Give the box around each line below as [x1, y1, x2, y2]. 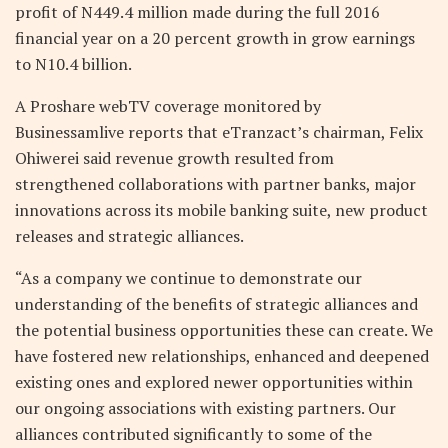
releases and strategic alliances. [15, 224, 244, 247]
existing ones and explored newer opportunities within [15, 370, 413, 393]
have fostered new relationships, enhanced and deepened [15, 344, 429, 367]
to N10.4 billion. [15, 52, 132, 75]
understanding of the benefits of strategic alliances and [15, 292, 418, 315]
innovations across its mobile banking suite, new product [15, 198, 428, 221]
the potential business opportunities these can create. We [15, 318, 433, 341]
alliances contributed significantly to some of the [15, 422, 372, 445]
